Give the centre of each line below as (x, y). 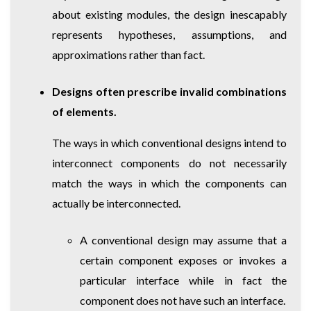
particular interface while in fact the (183, 280)
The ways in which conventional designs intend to (169, 142)
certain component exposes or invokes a (183, 260)
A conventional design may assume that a (183, 239)
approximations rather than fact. (128, 54)
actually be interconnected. (116, 203)
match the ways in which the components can (169, 183)
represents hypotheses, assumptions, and (169, 34)
